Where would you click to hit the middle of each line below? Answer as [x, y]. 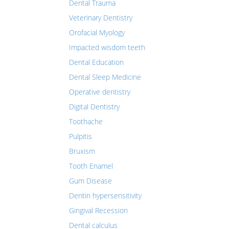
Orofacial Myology [97, 32]
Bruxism [82, 151]
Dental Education [96, 62]
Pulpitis [81, 136]
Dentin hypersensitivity [105, 196]
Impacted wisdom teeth [107, 47]
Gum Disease [90, 181]
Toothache [86, 121]
